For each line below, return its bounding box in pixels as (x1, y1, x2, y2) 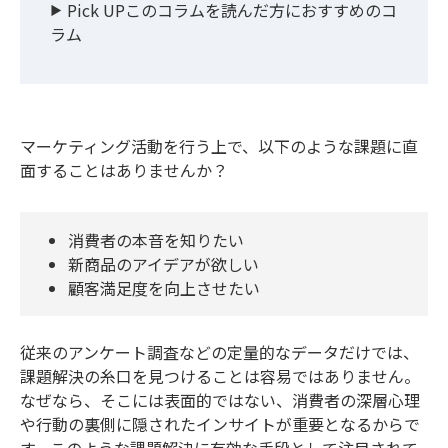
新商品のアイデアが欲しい (68, 251, 259, 276)
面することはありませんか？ (20, 157, 228, 182)
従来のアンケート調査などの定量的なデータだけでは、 (20, 339, 419, 364)
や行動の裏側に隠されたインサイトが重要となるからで (20, 411, 420, 436)
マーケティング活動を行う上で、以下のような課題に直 (20, 133, 418, 158)
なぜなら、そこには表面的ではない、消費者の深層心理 (20, 387, 420, 412)
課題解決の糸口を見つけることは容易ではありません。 (20, 363, 420, 388)
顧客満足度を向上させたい (68, 275, 260, 300)
